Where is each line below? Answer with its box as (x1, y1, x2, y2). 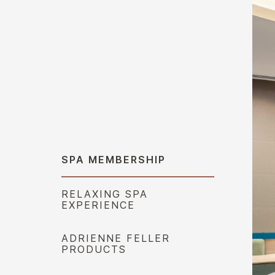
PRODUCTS (61, 243, 126, 255)
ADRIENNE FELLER (61, 232, 170, 244)
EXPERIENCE (61, 199, 135, 211)
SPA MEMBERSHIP (61, 153, 166, 166)
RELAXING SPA (61, 188, 148, 200)
